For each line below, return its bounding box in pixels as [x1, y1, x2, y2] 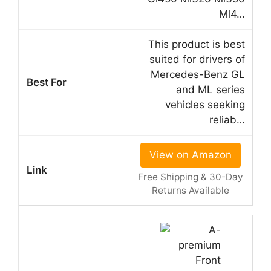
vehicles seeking [165, 98, 245, 111]
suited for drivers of [149, 53, 245, 65]
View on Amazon [149, 148, 232, 161]
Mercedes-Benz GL [151, 68, 245, 80]
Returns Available [151, 184, 229, 196]
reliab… [209, 113, 245, 126]
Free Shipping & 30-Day [137, 171, 243, 183]
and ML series [176, 83, 245, 96]
